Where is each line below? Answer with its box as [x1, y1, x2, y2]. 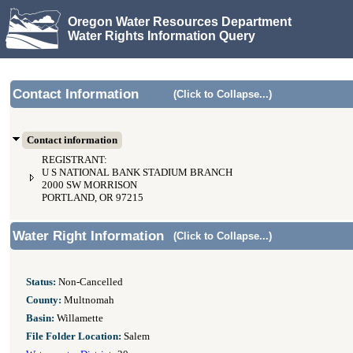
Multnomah [61, 295, 114, 306]
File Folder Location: [26, 331, 121, 342]
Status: [26, 277, 56, 288]
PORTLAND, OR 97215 [42, 192, 143, 203]
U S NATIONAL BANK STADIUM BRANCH [42, 167, 232, 178]
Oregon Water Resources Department [68, 14, 292, 28]
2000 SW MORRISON [42, 180, 137, 191]
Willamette [54, 313, 103, 324]
